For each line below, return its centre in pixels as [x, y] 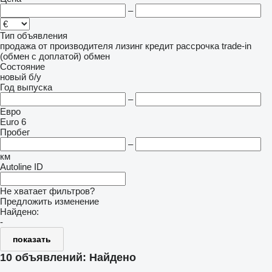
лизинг [129, 46]
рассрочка [198, 46]
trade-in [236, 46]
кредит [159, 46]
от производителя [76, 46]
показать [32, 239]
